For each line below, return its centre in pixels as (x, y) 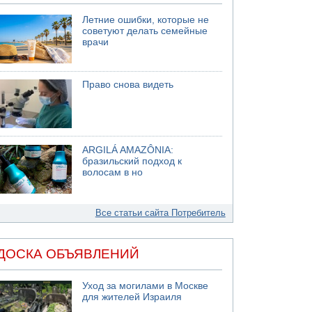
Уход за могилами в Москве (146, 286)
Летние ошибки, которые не (146, 19)
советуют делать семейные (145, 31)
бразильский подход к (132, 161)
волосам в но (113, 172)
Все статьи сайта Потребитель (160, 212)
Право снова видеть (128, 85)
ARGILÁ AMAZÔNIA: (128, 150)
